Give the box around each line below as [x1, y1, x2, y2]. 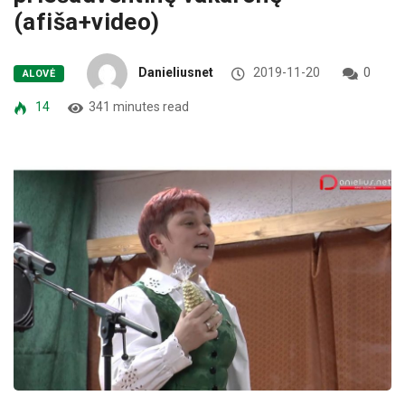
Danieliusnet [138, 65, 214, 80]
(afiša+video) [14, 8, 160, 36]
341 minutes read [89, 99, 189, 115]
